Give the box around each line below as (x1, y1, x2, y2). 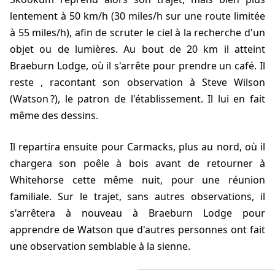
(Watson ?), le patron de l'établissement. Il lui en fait (10, 92, 265, 106)
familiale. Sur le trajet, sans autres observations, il (10, 190, 265, 204)
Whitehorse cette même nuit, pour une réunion (10, 173, 265, 187)
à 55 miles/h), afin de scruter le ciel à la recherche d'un (10, 26, 265, 40)
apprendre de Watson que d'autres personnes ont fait (10, 223, 265, 237)
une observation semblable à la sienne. (10, 239, 190, 254)
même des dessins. (10, 109, 98, 123)
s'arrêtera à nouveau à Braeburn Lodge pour (10, 206, 265, 220)
